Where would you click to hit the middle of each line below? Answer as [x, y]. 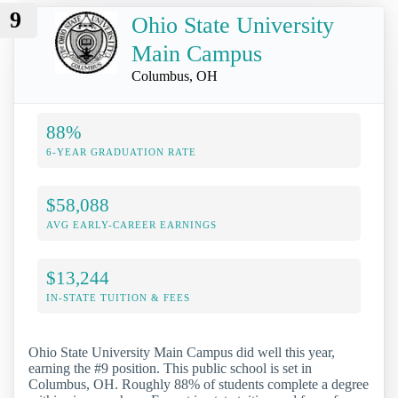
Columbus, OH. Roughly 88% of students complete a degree [199, 385]
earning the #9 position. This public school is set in [170, 369]
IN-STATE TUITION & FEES [118, 298]
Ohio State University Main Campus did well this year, [182, 353]
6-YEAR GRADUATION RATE [121, 152]
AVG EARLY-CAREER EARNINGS [131, 225]
